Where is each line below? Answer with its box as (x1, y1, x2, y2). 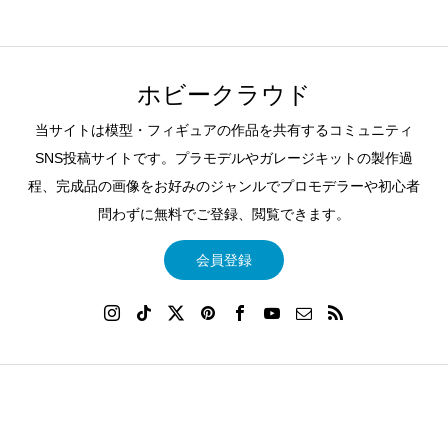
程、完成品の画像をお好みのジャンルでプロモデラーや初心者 (28, 178, 420, 195)
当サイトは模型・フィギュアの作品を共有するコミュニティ (35, 122, 413, 139)
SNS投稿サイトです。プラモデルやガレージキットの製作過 (35, 150, 413, 167)
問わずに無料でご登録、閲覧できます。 (98, 206, 350, 223)
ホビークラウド (137, 80, 311, 108)
